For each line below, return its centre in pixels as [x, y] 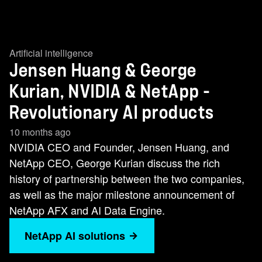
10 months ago [40, 132]
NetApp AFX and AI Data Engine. [87, 210]
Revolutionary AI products [112, 113]
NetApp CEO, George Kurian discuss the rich [115, 163]
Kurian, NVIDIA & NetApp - [110, 92]
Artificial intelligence [51, 53]
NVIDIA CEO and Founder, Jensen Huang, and [119, 147]
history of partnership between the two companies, [127, 178]
